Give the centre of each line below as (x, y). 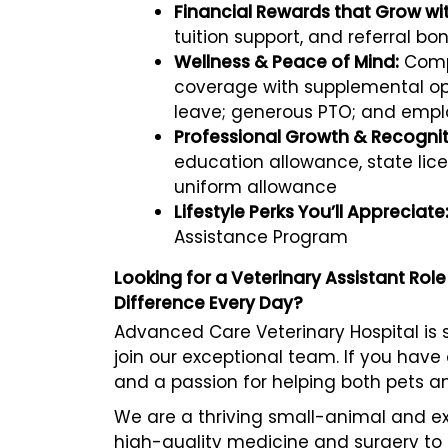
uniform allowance (255, 186)
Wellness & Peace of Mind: (286, 61)
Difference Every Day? (208, 302)
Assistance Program (261, 236)
